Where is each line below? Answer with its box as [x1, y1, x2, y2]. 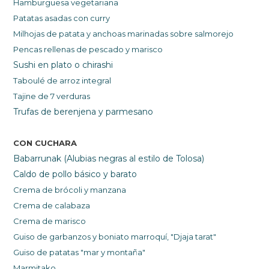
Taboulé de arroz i [13, 76, 84, 86]
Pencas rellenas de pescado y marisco [13, 44, 167, 55]
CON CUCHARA [13, 138, 77, 148]
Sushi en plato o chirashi [13, 59, 113, 71]
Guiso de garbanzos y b [13, 232, 104, 242]
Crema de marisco [13, 216, 86, 226]
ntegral [83, 76, 112, 86]
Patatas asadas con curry [13, 13, 118, 23]
